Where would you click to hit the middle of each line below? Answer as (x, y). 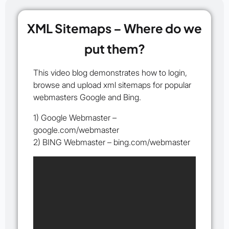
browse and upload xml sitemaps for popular (112, 85)
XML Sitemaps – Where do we (114, 28)
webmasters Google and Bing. (87, 97)
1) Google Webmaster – (75, 118)
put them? (114, 49)
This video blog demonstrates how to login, (110, 73)
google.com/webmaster (76, 130)
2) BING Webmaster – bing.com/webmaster (112, 142)
